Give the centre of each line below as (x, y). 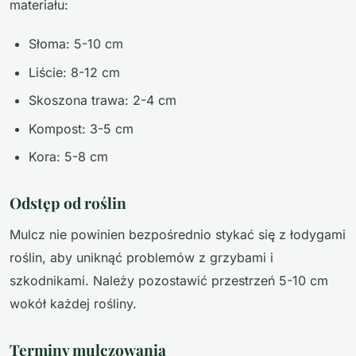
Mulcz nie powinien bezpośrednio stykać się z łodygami (178, 234)
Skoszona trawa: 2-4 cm (103, 101)
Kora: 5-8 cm (68, 157)
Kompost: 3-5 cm (81, 128)
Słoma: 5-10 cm (76, 44)
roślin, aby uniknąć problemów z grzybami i (141, 257)
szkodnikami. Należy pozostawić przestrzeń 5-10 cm (169, 280)
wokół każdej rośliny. (73, 303)
